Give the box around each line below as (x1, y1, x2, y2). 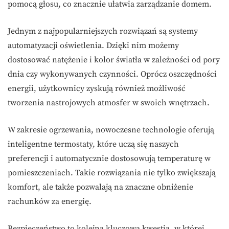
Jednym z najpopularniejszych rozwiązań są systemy (8, 26, 198, 37)
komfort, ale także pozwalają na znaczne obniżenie (8, 182, 193, 193)
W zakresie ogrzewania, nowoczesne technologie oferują (8, 125, 214, 135)
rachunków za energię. (8, 196, 91, 207)
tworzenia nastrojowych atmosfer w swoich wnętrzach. (8, 98, 210, 108)
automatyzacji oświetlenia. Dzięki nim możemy (8, 40, 179, 51)
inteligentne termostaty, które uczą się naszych (8, 139, 179, 150)
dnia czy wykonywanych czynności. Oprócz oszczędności (8, 69, 217, 80)
